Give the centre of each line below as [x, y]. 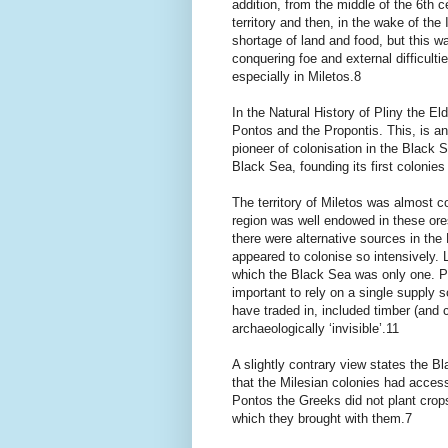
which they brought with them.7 [322, 418]
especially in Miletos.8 [296, 76]
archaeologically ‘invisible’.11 [315, 328]
